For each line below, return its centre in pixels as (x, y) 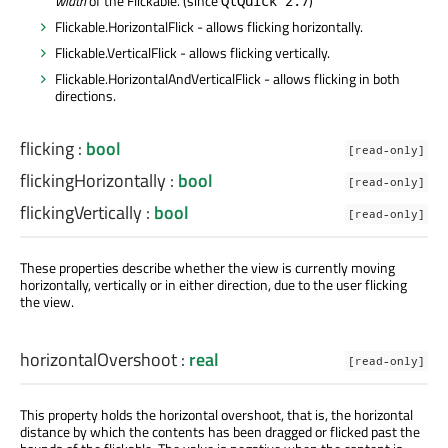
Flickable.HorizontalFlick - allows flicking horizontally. (209, 26)
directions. (85, 96)
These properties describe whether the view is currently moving (207, 268)
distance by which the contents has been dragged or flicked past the (220, 432)
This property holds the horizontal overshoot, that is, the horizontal (216, 415)
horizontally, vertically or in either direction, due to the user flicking (213, 285)
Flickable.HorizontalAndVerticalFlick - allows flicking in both (227, 79)
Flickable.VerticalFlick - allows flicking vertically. (192, 52)
